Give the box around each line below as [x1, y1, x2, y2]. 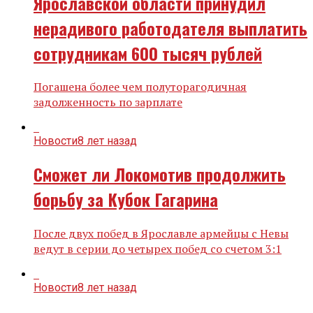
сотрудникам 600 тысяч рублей [34, 40, 262, 66]
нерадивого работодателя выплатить [34, 15, 307, 41]
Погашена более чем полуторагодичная [34, 79, 247, 95]
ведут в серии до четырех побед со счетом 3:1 [34, 241, 282, 257]
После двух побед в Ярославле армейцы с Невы [34, 226, 289, 242]
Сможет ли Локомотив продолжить [34, 161, 286, 187]
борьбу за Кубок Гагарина [34, 187, 218, 212]
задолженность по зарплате [34, 94, 182, 110]
